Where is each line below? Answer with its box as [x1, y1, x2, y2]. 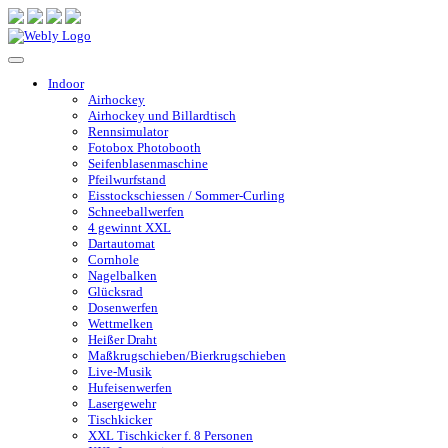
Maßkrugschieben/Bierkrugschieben [88, 348, 286, 363]
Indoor [48, 76, 84, 91]
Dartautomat [88, 236, 155, 251]
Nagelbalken [88, 268, 157, 283]
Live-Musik [88, 364, 152, 379]
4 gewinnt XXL [88, 220, 171, 235]
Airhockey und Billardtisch [88, 108, 236, 123]
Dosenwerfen [88, 300, 158, 315]
